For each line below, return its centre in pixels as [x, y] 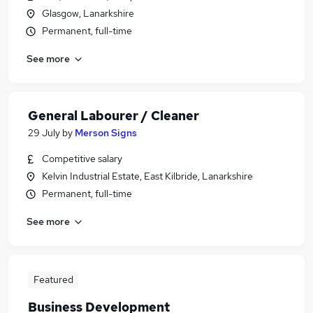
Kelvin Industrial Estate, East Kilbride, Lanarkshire [147, 176]
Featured [53, 279]
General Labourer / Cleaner [114, 116]
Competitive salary [82, 159]
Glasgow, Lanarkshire [88, 13]
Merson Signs [106, 133]
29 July [44, 133]
